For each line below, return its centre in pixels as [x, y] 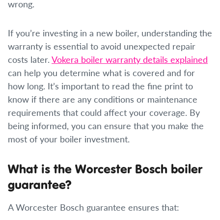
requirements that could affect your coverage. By [104, 112]
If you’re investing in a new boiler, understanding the [110, 33]
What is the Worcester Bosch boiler [105, 169]
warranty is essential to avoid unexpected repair [102, 46]
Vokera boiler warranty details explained [130, 59]
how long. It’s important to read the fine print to [100, 86]
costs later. [30, 59]
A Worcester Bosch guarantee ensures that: [94, 207]
